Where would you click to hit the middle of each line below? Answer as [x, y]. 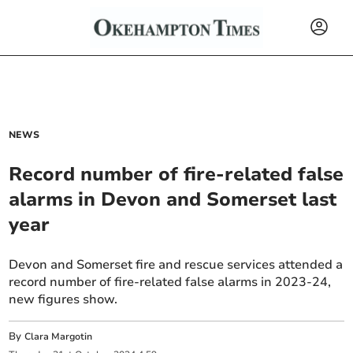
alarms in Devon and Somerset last [173, 199]
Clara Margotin [59, 336]
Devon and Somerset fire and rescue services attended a [176, 265]
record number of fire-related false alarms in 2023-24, [170, 282]
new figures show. [63, 299]
